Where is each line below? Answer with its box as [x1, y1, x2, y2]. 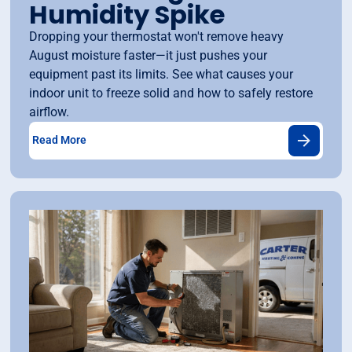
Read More [32, 134, 87, 147]
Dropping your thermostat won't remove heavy [29, 28, 284, 44]
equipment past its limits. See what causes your [29, 66, 294, 82]
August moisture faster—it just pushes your [29, 47, 268, 63]
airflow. [29, 104, 70, 119]
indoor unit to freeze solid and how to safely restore [29, 85, 313, 101]
